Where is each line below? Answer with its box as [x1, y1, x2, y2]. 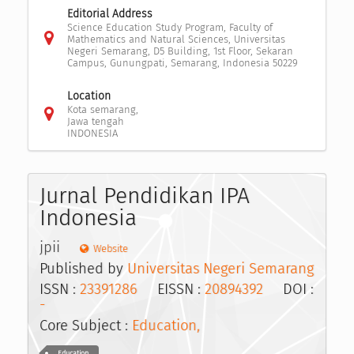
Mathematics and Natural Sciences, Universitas [66, 32, 285, 45]
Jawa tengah [66, 115, 124, 127]
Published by [40, 260, 127, 278]
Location [66, 88, 111, 103]
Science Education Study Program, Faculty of [66, 21, 273, 33]
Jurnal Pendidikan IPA [40, 182, 250, 209]
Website [92, 242, 128, 254]
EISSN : [137, 281, 205, 299]
